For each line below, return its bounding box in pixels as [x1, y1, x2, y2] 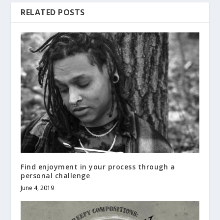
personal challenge [21, 170, 90, 180]
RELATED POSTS [21, 6, 85, 18]
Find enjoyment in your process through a [21, 162, 175, 171]
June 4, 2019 [21, 183, 55, 192]
